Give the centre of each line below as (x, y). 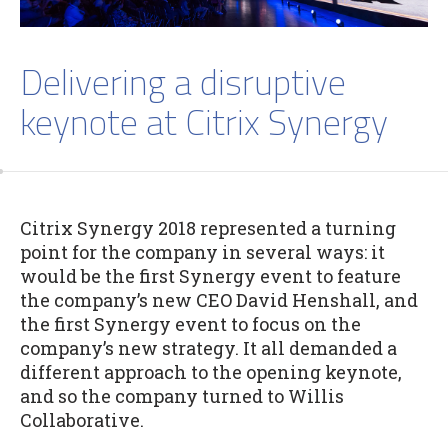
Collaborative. (82, 420)
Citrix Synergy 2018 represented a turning (208, 228)
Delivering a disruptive (183, 82)
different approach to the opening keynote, (211, 372)
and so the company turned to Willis (182, 396)
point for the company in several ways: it (202, 252)
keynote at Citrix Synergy (204, 122)
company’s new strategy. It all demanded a (208, 348)
